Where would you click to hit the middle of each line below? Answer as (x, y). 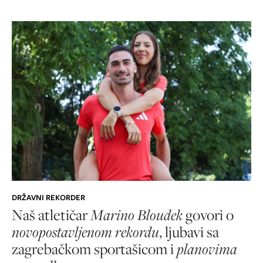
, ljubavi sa (189, 232)
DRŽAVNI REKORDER (48, 198)
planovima (207, 249)
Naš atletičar (51, 215)
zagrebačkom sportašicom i (94, 249)
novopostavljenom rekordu (85, 232)
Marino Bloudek (136, 215)
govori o (208, 215)
